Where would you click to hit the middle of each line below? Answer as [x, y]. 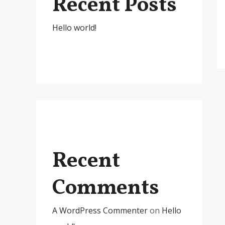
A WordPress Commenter [100, 210]
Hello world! [74, 28]
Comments [106, 189]
